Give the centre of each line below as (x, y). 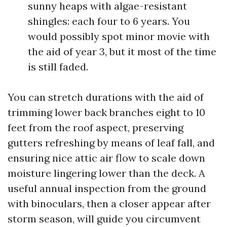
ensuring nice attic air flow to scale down (106, 158)
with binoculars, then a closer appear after (109, 203)
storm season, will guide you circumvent (104, 219)
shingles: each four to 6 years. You (109, 21)
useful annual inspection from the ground (107, 188)
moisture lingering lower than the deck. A (106, 173)
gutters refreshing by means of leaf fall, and (111, 143)
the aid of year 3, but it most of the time (122, 51)
